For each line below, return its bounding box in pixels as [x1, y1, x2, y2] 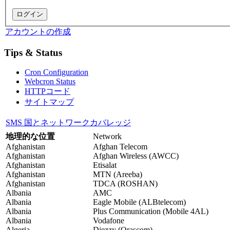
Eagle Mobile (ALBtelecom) [93, 198, 186, 207]
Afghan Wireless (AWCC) [93, 151, 179, 161]
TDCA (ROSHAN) [93, 179, 158, 188]
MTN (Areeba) [93, 170, 142, 179]
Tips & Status [4, 47, 62, 58]
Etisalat [93, 161, 117, 170]
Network [93, 132, 122, 141]
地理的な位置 [6, 132, 55, 141]
